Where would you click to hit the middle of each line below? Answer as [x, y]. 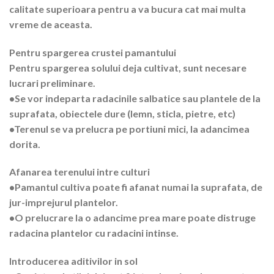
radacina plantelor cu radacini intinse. [94, 233]
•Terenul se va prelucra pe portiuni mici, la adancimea [129, 128]
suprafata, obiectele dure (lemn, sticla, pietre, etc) [122, 113]
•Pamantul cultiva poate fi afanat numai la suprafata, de [136, 187]
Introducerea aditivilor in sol [73, 261]
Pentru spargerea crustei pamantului [93, 52]
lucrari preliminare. [52, 83]
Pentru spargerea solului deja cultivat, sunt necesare [128, 67]
